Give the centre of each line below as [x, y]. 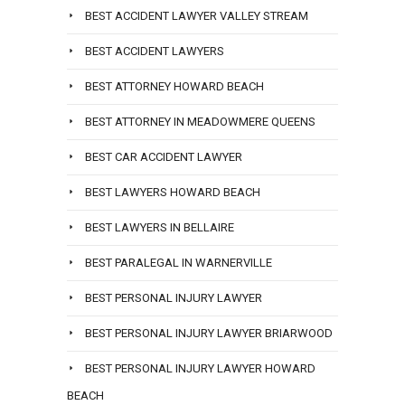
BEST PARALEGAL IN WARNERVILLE [179, 263]
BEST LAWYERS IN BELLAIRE [160, 228]
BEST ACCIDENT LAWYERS [155, 52]
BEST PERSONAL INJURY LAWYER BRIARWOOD [209, 334]
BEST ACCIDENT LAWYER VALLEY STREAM [197, 16]
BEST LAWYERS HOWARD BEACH [173, 193]
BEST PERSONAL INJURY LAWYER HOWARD [200, 369]
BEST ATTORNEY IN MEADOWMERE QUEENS [200, 122]
